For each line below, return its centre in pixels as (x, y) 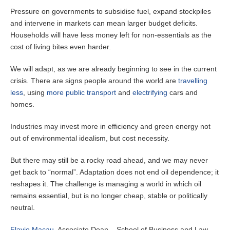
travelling (193, 81)
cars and (183, 93)
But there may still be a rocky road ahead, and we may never (109, 160)
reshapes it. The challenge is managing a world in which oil (106, 184)
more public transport (81, 93)
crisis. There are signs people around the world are (94, 81)
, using (35, 93)
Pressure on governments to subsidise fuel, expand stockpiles (111, 12)
